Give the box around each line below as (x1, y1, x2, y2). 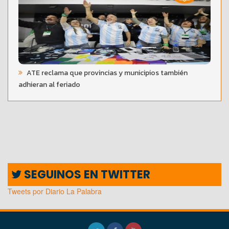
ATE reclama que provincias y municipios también (25, 67, 188, 78)
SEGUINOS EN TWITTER (21, 166, 150, 182)
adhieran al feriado (18, 79, 80, 90)
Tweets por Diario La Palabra (8, 186, 102, 196)
